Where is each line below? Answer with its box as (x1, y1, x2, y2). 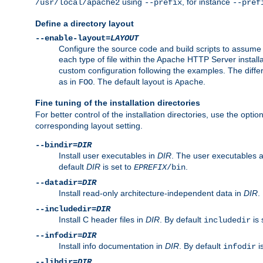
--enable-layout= (35, 33, 110, 43)
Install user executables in (59, 150, 157, 160)
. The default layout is (93, 76, 175, 86)
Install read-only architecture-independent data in (59, 188, 244, 198)
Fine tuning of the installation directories (35, 97, 200, 107)
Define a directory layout (35, 18, 134, 28)
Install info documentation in (59, 241, 165, 251)
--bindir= (35, 140, 77, 150)
